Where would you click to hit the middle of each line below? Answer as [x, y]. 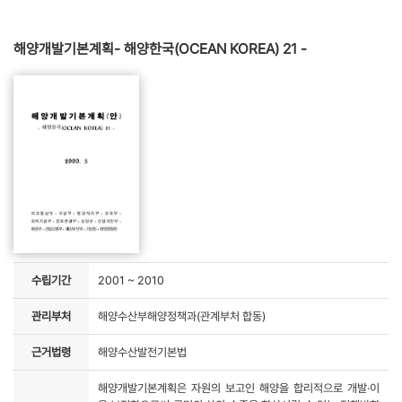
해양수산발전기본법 [142, 353]
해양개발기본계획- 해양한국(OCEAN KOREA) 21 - [160, 49]
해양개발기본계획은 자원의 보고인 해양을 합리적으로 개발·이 [239, 389]
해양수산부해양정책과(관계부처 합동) [182, 317]
